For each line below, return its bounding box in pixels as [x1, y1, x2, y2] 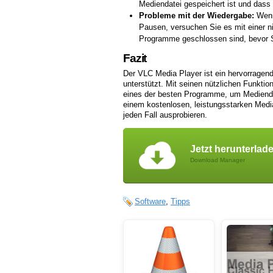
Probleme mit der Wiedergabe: [138, 10, 254, 20]
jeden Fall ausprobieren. [123, 110, 207, 120]
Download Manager [190, 157, 245, 164]
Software [135, 197, 166, 207]
